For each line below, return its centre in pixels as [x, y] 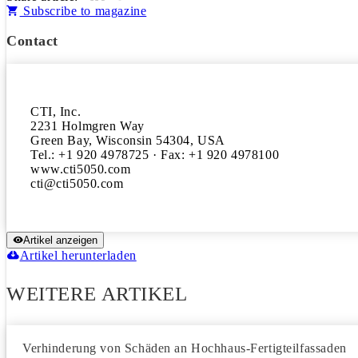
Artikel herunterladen [78, 255]
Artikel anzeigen [60, 240]
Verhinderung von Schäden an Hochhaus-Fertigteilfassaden [185, 348]
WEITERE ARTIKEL [97, 294]
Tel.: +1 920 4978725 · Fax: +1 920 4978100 [155, 155]
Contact [33, 41]
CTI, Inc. [56, 111]
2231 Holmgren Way [88, 126]
